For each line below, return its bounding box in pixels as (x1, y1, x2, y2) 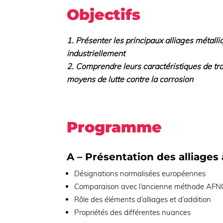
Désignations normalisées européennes (74, 169, 206, 179)
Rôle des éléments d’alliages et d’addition (74, 195, 212, 205)
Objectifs (67, 5, 141, 24)
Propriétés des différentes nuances (74, 208, 191, 218)
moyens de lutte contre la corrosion (67, 74, 194, 84)
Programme (67, 118, 162, 137)
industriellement (67, 48, 125, 58)
